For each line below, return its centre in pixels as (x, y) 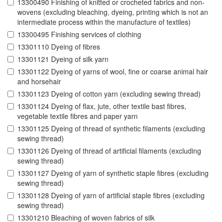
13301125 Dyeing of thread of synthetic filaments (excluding (111, 129)
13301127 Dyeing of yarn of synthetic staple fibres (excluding (113, 173)
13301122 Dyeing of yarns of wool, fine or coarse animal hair (113, 72)
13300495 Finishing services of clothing (79, 34)
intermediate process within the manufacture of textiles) (104, 22)
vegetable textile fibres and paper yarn (78, 116)
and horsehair (39, 82)
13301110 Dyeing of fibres (59, 47)
